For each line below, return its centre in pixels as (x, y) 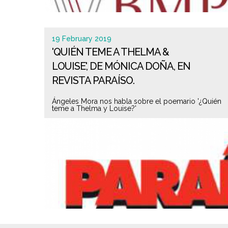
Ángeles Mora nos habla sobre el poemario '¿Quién (137, 101)
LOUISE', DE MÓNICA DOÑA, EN (121, 66)
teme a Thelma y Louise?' (94, 108)
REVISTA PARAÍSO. (93, 80)
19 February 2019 (82, 39)
